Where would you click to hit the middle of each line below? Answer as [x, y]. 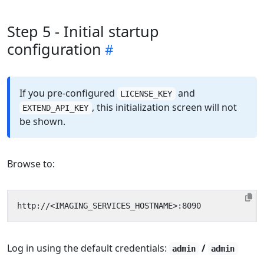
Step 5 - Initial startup [83, 32]
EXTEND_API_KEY [56, 108]
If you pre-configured [68, 93]
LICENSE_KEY [146, 94]
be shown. [42, 122]
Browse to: [31, 164]
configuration [54, 49]
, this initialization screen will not [164, 108]
